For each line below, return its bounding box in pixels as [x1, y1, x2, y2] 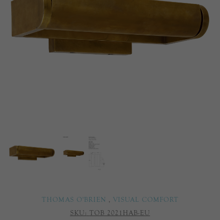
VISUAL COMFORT [112, 195, 179, 204]
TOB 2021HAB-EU [89, 209, 150, 218]
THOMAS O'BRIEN [41, 195, 106, 204]
